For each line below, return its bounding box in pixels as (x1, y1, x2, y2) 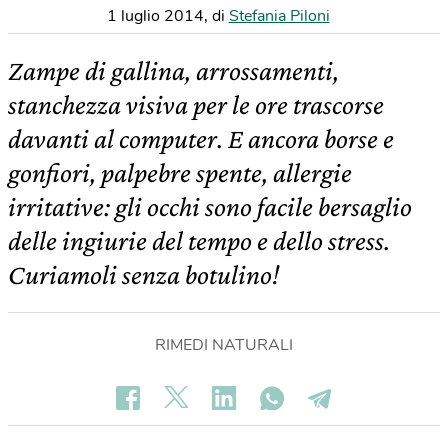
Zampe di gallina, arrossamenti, (8, 55, 339, 86)
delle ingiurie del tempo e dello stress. (8, 225, 390, 256)
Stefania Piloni (228, 5, 330, 27)
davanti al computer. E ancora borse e (8, 123, 394, 154)
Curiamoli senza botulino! (8, 259, 279, 290)
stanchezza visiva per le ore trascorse (8, 89, 384, 120)
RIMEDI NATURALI (155, 334, 293, 356)
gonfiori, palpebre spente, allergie (8, 157, 352, 188)
